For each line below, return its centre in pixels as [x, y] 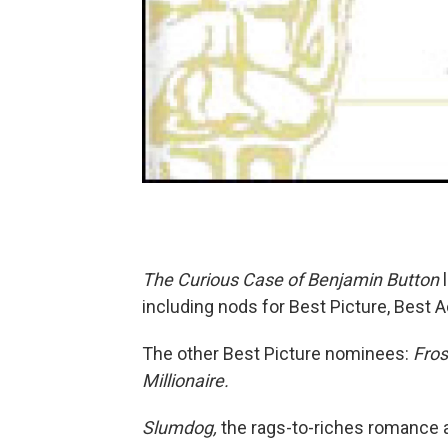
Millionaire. [185, 380]
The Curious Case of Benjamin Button [290, 279]
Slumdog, [179, 427]
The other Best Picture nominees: [277, 353]
